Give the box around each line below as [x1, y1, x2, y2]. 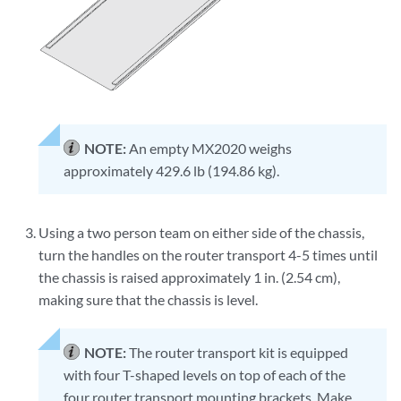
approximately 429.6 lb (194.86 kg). [64, 162, 280, 180]
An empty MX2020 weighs [129, 140, 293, 158]
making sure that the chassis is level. [38, 291, 259, 309]
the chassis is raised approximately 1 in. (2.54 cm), [38, 269, 341, 286]
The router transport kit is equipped [129, 344, 349, 362]
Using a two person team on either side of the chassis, [38, 224, 365, 242]
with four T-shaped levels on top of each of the [64, 366, 346, 384]
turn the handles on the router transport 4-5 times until [38, 246, 379, 264]
